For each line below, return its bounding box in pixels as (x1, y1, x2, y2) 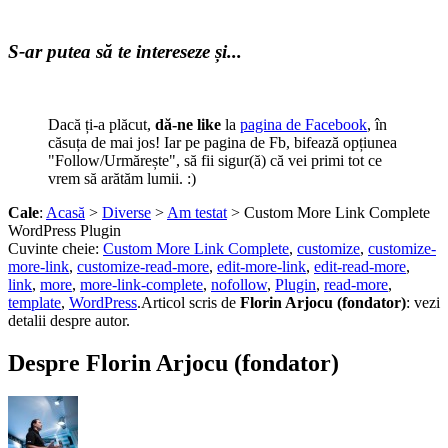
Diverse (102, 205, 151, 223)
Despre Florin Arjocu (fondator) (8, 351, 339, 378)
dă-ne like (155, 117, 221, 135)
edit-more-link (217, 259, 306, 277)
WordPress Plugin (8, 223, 121, 241)
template (8, 295, 61, 313)
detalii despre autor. (8, 313, 130, 331)
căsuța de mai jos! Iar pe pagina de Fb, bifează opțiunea (48, 135, 397, 153)
